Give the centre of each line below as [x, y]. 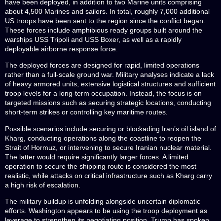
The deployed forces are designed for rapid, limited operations [102, 65]
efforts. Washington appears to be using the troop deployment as [106, 210]
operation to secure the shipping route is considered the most [101, 166]
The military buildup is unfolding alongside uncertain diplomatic [103, 201]
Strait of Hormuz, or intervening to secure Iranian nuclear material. [108, 147]
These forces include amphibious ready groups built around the [104, 30]
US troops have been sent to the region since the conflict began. [105, 20]
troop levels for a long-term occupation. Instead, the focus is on [103, 93]
